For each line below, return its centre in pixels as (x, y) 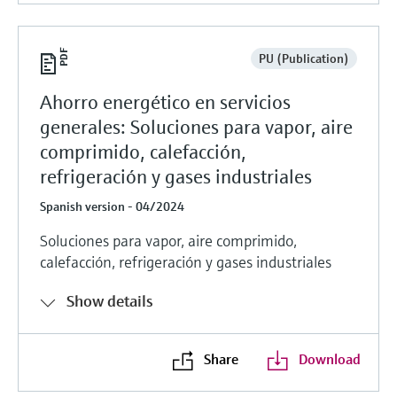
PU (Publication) (304, 58)
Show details (110, 300)
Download (329, 358)
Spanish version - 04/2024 (112, 206)
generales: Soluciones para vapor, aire (196, 127)
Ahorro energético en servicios (165, 102)
